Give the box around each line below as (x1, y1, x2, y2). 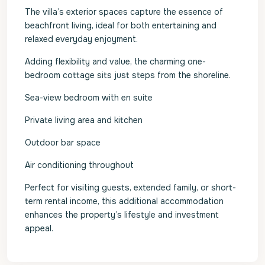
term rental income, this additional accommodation (25, 196, 224, 206)
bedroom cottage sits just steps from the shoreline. (25, 70, 231, 80)
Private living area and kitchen (25, 115, 143, 125)
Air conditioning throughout (25, 160, 134, 170)
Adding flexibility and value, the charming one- (25, 56, 206, 67)
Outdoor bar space (25, 137, 101, 148)
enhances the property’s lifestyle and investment (25, 209, 219, 220)
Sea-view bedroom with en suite (25, 92, 153, 103)
